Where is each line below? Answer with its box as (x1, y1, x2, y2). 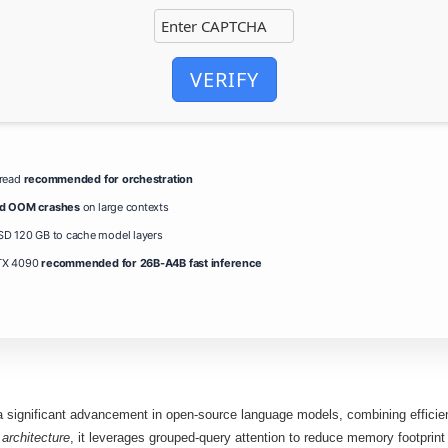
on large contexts (79, 199, 169, 214)
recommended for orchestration (23, 171, 193, 186)
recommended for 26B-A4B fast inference (41, 255, 262, 270)
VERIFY (189, 65, 259, 93)
